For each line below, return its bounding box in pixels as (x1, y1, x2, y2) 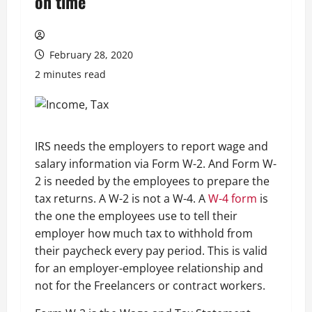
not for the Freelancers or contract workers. (35, 278, 265, 293)
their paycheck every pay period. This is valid (35, 243, 267, 258)
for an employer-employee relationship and (35, 260, 263, 276)
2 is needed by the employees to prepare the (35, 173, 270, 189)
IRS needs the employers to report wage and (35, 139, 268, 154)
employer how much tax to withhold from (35, 226, 253, 241)
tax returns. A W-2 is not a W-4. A (35, 191, 208, 206)
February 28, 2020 (47, 48, 133, 61)
